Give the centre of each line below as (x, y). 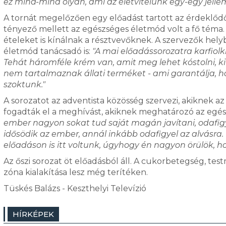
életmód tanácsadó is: (48, 51)
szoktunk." (24, 84)
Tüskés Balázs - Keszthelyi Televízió (75, 188)
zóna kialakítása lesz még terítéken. (75, 172)
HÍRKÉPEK (33, 214)
